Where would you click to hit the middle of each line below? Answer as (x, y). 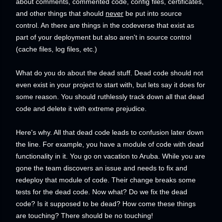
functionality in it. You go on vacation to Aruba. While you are (111, 156)
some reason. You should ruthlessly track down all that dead (110, 97)
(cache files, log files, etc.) (56, 49)
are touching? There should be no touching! (84, 216)
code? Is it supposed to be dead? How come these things (106, 204)
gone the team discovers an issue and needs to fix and (102, 168)
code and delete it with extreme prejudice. (81, 109)
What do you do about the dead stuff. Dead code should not (110, 73)
